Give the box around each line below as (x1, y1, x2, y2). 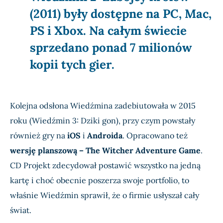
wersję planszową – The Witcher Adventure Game (10, 145, 201, 155)
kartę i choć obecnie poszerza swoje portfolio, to (10, 175, 189, 185)
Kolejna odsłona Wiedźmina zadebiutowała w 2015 (10, 100, 196, 111)
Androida (87, 130, 122, 140)
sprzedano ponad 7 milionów (30, 39, 192, 55)
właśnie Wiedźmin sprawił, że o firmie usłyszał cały (10, 190, 199, 200)
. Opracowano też (122, 130, 188, 140)
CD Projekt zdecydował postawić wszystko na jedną (10, 160, 201, 170)
